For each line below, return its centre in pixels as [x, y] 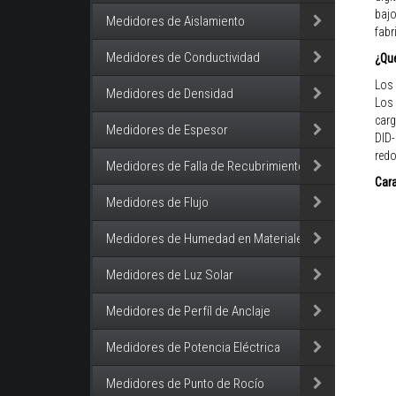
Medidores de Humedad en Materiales [208, 239]
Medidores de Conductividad [183, 57]
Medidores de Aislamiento [175, 21]
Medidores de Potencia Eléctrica [193, 347]
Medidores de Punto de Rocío [185, 384]
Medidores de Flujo [157, 202]
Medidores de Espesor [167, 130]
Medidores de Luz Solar [170, 275]
